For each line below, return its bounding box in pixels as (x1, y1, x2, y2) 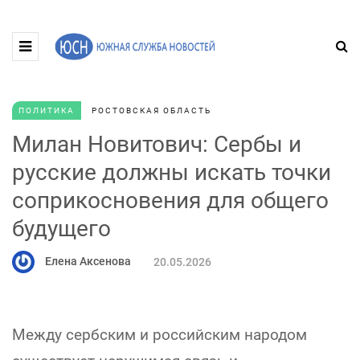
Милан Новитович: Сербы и (12, 131, 301, 157)
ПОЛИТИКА (18, 106, 75, 115)
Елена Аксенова (45, 254, 131, 268)
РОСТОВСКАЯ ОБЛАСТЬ (92, 106, 211, 115)
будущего (12, 215, 111, 242)
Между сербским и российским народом (12, 325, 307, 344)
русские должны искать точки (12, 159, 331, 186)
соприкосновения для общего (12, 187, 329, 214)
